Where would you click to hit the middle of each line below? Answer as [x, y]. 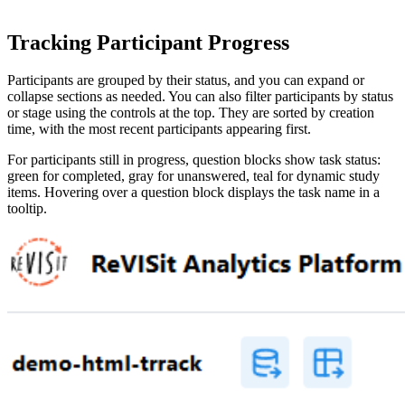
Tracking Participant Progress [148, 42]
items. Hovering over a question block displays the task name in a [193, 193]
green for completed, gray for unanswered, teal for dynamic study [193, 176]
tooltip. [27, 209]
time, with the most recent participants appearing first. [159, 129]
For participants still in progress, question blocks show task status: [194, 160]
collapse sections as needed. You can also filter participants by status [200, 97]
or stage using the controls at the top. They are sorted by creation [191, 113]
